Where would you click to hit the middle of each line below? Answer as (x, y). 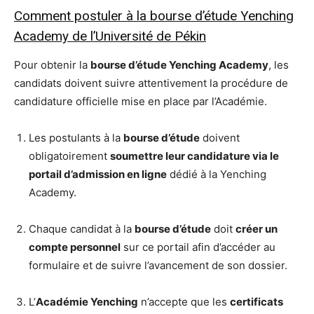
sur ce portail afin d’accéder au (198, 247)
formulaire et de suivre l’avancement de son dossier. (158, 266)
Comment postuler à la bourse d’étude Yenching (154, 16)
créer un (257, 229)
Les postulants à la (76, 138)
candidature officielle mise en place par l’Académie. (141, 102)
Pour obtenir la (52, 65)
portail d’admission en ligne (98, 175)
